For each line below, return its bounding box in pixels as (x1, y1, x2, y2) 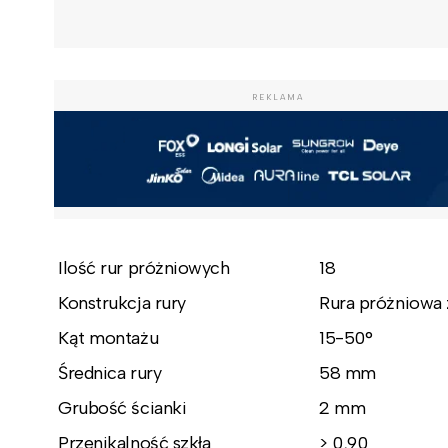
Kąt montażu (58, 326, 159, 349)
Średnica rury (58, 361, 162, 384)
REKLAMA (252, 91, 305, 102)
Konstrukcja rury (58, 291, 186, 314)
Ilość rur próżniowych (58, 256, 230, 279)
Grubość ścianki (58, 396, 187, 419)
